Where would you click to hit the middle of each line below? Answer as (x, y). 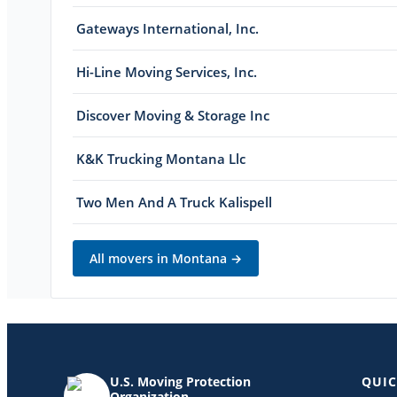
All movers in (131, 258)
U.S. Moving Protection (180, 381)
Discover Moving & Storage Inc (173, 115)
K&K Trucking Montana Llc (161, 158)
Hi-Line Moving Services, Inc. (167, 71)
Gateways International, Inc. (167, 28)
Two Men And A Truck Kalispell (174, 202)
